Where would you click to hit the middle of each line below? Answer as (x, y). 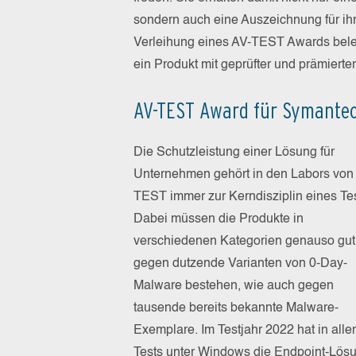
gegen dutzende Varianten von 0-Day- (240, 263)
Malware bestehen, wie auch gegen (234, 286)
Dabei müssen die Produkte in (219, 219)
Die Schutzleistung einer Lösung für (234, 152)
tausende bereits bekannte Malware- (236, 308)
